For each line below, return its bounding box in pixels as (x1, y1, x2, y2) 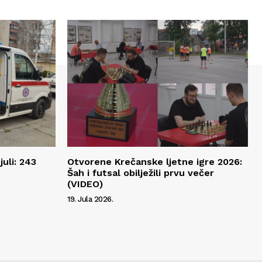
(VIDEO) (67, 178, 103, 189)
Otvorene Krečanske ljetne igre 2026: (67, 156, 242, 167)
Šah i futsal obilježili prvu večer (67, 167, 214, 178)
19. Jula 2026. (67, 194, 113, 204)
